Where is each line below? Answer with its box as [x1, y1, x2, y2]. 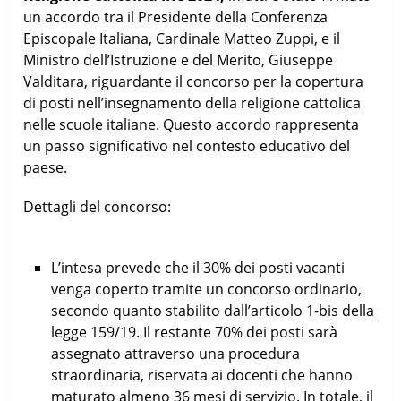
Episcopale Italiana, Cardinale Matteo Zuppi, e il [23, 28, 341, 48]
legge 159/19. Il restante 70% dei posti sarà [50, 321, 337, 342]
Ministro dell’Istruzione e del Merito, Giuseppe [23, 49, 334, 70]
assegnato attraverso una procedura [50, 343, 300, 363]
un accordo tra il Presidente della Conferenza [23, 6, 328, 27]
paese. [23, 157, 68, 177]
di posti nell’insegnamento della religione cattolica [23, 92, 362, 113]
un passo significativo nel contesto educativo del [23, 135, 351, 156]
